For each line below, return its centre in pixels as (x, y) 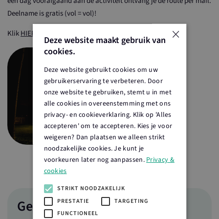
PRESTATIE (73, 201)
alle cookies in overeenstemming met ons (107, 103)
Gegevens (46, 207)
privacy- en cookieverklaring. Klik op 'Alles (108, 115)
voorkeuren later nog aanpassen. (95, 160)
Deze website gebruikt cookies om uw (101, 70)
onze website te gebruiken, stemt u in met (108, 92)
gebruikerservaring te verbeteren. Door (103, 81)
